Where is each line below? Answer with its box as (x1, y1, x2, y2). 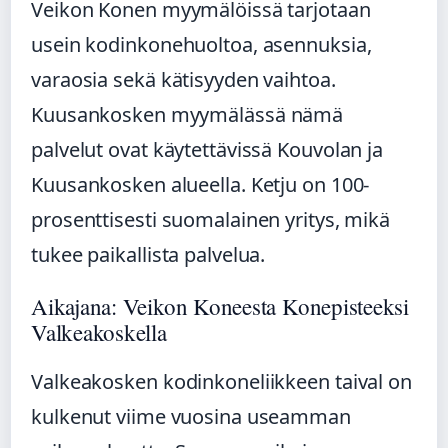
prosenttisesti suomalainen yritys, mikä (31, 206, 391, 234)
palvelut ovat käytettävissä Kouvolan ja (31, 136, 384, 164)
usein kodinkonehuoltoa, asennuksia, (31, 31, 372, 59)
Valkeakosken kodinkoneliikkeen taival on (31, 368, 412, 396)
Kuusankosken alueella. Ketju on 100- (31, 171, 370, 199)
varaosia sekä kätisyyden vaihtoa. (31, 66, 336, 94)
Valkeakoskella (31, 317, 167, 348)
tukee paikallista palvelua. (31, 241, 266, 269)
